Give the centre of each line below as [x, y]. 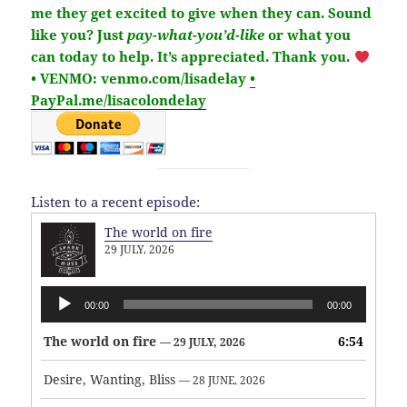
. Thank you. [310, 57]
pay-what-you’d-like [196, 35]
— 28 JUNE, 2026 [223, 380]
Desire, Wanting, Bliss [110, 379]
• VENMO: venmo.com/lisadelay [139, 79]
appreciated [223, 57]
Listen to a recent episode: [116, 201]
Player [61, 315]
